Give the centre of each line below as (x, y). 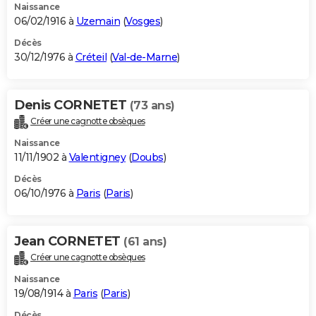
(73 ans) (152, 106)
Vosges (143, 22)
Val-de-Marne (145, 57)
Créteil (91, 57)
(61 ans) (145, 241)
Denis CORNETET (72, 105)
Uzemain (98, 22)
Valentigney (97, 157)
